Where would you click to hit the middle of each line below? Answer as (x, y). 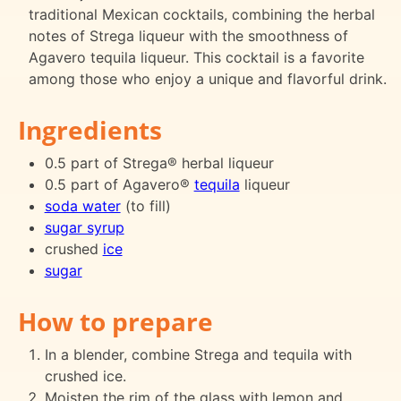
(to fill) (145, 205)
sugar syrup (84, 227)
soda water (82, 205)
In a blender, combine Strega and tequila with (198, 354)
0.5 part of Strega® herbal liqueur (159, 162)
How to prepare (115, 321)
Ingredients (90, 129)
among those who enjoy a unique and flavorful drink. (208, 78)
